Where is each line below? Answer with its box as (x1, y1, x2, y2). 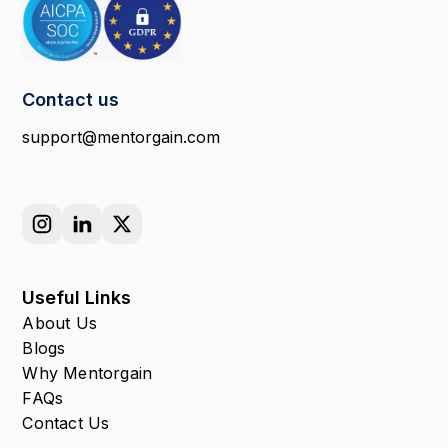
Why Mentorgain (22, 363, 153, 383)
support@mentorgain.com (22, 127, 221, 147)
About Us (22, 313, 98, 333)
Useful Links (22, 287, 132, 308)
